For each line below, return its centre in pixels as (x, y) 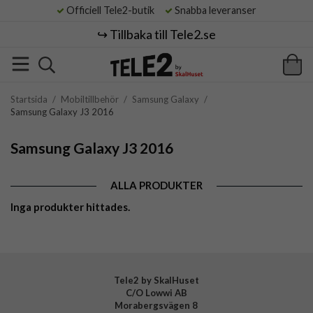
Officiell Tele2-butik (114, 10)
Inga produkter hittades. (70, 207)
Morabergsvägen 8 (156, 305)
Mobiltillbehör (90, 99)
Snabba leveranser (214, 10)
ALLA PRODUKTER (156, 185)
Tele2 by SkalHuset (156, 280)
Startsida (29, 99)
